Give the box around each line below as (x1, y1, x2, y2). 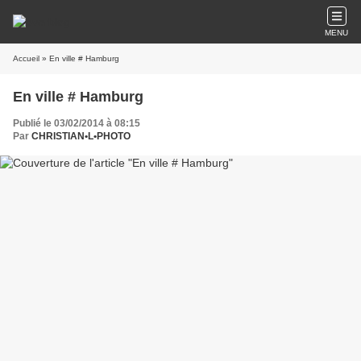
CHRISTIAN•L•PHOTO (31, 131, 131, 142)
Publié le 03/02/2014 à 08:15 (13, 118, 140, 129)
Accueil (13, 54, 39, 63)
